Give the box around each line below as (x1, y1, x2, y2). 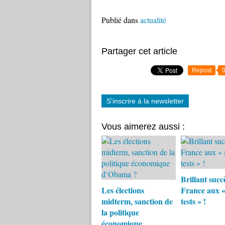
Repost (192, 67, 211, 74)
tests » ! (180, 195, 206, 207)
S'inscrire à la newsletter (106, 97, 184, 105)
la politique (101, 206, 139, 218)
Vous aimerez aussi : (101, 122, 185, 132)
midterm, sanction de (101, 195, 173, 207)
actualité (140, 15, 166, 25)
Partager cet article (101, 46, 177, 56)
